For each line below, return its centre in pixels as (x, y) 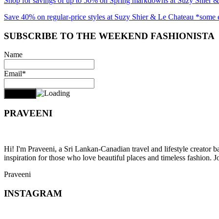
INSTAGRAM (33, 193)
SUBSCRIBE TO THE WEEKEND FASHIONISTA (109, 36)
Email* (15, 74)
